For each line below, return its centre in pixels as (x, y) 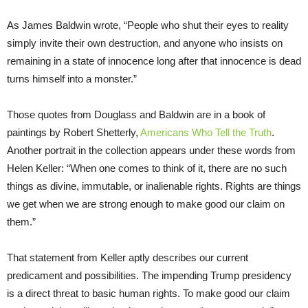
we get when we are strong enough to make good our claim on (146, 203)
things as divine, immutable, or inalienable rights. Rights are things (154, 186)
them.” (21, 221)
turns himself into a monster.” (72, 78)
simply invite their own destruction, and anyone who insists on (145, 43)
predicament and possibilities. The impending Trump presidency (149, 275)
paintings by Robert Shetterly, (74, 132)
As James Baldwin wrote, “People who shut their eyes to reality (148, 25)
